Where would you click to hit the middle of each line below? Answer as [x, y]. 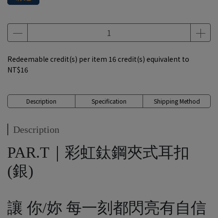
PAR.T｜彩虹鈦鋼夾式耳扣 [98, 152]
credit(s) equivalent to [153, 59]
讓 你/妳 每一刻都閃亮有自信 [109, 208]
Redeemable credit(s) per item [58, 59]
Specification [109, 101]
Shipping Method [177, 101]
